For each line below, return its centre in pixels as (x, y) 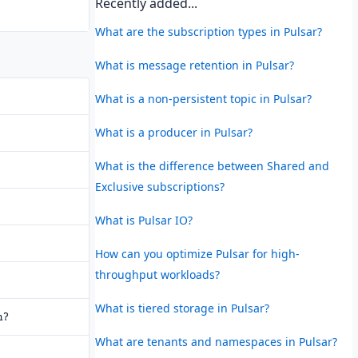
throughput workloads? (157, 274)
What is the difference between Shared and (212, 165)
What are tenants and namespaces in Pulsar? (216, 341)
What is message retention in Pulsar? (194, 65)
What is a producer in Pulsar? (173, 132)
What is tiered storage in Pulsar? (182, 308)
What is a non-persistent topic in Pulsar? (203, 98)
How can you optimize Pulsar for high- (197, 253)
